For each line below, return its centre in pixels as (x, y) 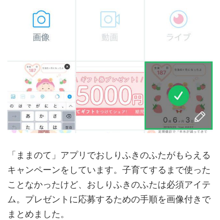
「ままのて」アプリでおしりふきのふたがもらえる (109, 155)
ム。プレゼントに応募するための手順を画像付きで (109, 199)
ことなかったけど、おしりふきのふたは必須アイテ (109, 185)
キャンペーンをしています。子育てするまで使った (109, 170)
